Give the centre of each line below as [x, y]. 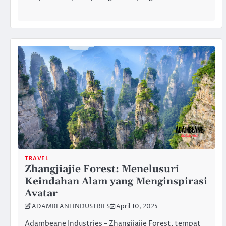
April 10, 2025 [137, 207]
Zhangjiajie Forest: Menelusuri [102, 169]
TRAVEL [37, 158]
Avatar [41, 193]
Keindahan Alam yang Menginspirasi [116, 181]
